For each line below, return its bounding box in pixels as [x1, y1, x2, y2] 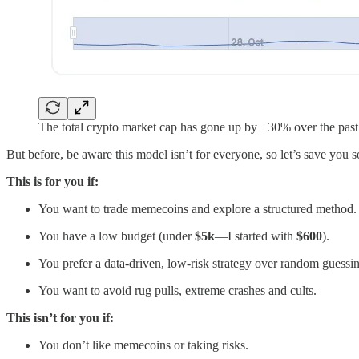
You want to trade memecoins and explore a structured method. [38, 201, 357, 216]
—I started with [215, 228, 296, 243]
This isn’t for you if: [6, 310, 114, 325]
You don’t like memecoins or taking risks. [38, 337, 248, 352]
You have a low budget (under [38, 228, 195, 243]
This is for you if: [6, 174, 99, 188]
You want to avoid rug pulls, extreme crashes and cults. [38, 283, 317, 297]
